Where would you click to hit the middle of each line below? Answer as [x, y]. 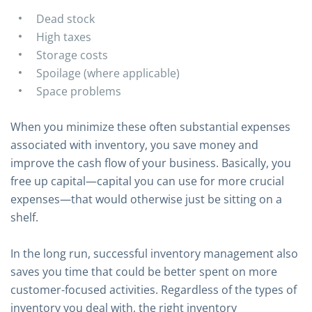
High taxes [64, 37]
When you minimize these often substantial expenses [150, 127]
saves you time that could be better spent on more [144, 272]
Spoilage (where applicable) [108, 73]
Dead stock [65, 19]
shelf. [24, 217]
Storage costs [72, 55]
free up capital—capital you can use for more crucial [147, 181]
